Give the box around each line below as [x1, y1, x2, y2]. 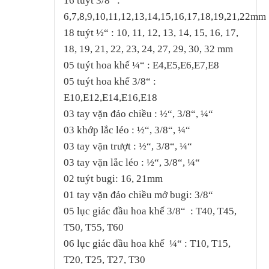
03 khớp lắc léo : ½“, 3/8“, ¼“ [63, 124, 190, 136]
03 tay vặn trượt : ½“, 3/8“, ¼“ [63, 140, 192, 152]
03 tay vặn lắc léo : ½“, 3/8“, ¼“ [63, 156, 200, 168]
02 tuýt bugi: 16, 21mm [63, 172, 163, 184]
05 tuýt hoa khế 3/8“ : [63, 75, 156, 87]
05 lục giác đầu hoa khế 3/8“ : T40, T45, [63, 205, 237, 217]
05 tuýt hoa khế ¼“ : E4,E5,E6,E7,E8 [63, 59, 219, 71]
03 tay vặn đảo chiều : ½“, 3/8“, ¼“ [63, 107, 213, 119]
